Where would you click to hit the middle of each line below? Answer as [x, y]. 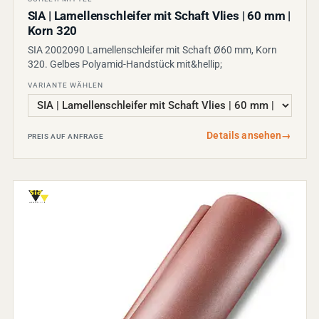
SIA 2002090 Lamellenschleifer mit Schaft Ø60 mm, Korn [152, 49]
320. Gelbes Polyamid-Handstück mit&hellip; [125, 64]
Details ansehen [244, 135]
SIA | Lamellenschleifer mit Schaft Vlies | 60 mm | [159, 16]
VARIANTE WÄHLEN [65, 85]
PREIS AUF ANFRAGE [66, 136]
